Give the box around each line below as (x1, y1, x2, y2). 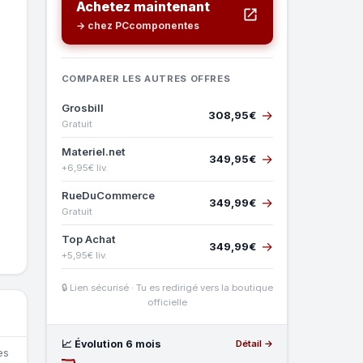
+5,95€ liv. (61, 249, 107, 261)
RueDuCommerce (61, 188, 155, 202)
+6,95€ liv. (61, 161, 108, 173)
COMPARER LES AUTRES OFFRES (61, 72, 231, 84)
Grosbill (61, 100, 104, 114)
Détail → (235, 338, 273, 349)
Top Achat (61, 232, 116, 246)
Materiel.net (61, 144, 126, 158)
